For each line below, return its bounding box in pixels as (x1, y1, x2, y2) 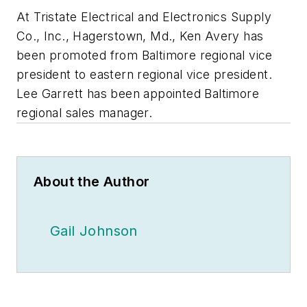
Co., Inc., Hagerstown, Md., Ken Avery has (16, 29, 264, 44)
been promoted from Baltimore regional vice (16, 48, 273, 63)
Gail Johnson (50, 223, 138, 240)
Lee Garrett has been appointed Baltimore (16, 86, 259, 101)
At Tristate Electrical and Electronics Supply (16, 10, 271, 25)
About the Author (34, 173, 150, 191)
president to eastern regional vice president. (16, 67, 272, 82)
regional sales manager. (16, 106, 153, 121)
